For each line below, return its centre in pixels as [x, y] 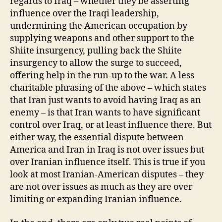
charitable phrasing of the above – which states [108, 88]
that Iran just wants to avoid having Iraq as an [106, 100]
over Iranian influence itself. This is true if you [108, 162]
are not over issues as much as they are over [101, 187]
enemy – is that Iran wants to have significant [105, 113]
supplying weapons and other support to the [102, 38]
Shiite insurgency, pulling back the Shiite [96, 51]
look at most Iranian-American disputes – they [107, 175]
